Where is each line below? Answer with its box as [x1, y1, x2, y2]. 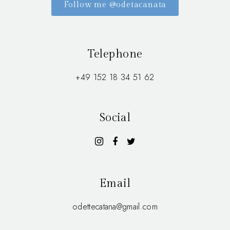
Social [99, 110, 131, 124]
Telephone [87, 47, 143, 61]
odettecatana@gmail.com [72, 200, 158, 213]
